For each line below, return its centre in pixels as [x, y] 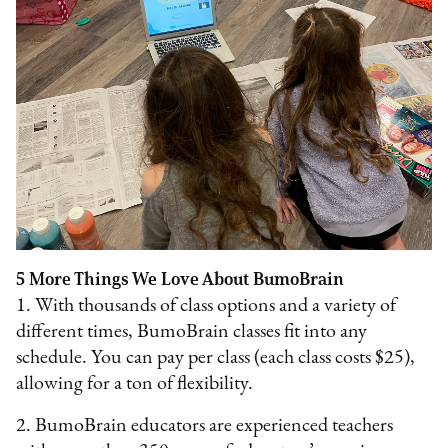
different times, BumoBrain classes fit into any [192, 331]
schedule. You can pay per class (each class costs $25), [216, 357]
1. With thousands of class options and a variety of [206, 305]
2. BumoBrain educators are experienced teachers [205, 425]
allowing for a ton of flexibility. [139, 383]
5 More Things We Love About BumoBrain [184, 278]
